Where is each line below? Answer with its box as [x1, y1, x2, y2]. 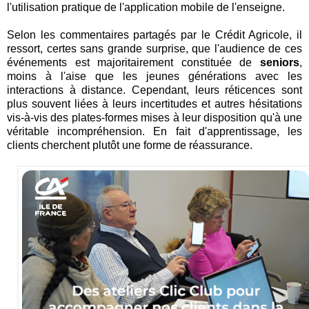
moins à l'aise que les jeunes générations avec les [7, 70, 302, 82]
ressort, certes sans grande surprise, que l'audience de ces [7, 42, 302, 54]
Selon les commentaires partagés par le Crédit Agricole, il [7, 28, 302, 41]
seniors [260, 56, 299, 68]
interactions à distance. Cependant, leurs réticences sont [7, 83, 302, 96]
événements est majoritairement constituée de [7, 56, 260, 68]
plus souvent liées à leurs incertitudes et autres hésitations [7, 97, 302, 110]
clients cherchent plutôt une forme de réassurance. [7, 139, 252, 151]
